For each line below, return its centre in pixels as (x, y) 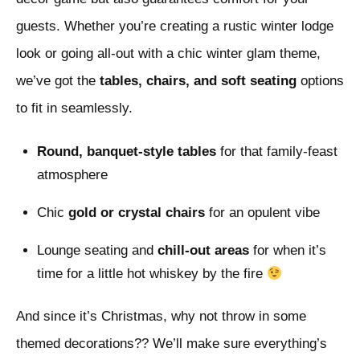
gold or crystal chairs (136, 213)
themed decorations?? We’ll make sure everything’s (172, 344)
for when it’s (287, 251)
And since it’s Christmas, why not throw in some (161, 317)
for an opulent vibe (262, 213)
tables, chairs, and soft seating (198, 81)
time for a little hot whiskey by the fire (151, 274)
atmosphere (72, 175)
